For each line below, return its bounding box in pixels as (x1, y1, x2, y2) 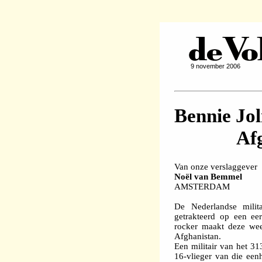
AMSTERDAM (174, 182, 230, 192)
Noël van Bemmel (174, 172, 242, 182)
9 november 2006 (191, 62, 240, 70)
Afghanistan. (174, 232, 221, 242)
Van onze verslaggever (174, 162, 257, 172)
